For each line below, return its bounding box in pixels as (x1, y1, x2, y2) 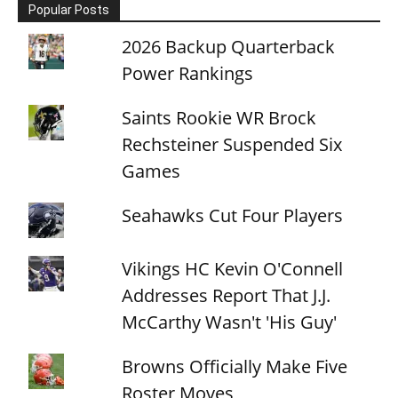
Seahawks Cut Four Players (122, 203, 344, 227)
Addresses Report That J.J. (122, 283, 331, 307)
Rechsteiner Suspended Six (122, 131, 343, 156)
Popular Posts (28, 2, 109, 17)
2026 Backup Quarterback (122, 34, 336, 59)
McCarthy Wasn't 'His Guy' (122, 309, 338, 334)
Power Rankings (122, 60, 254, 85)
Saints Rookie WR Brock (122, 105, 317, 130)
